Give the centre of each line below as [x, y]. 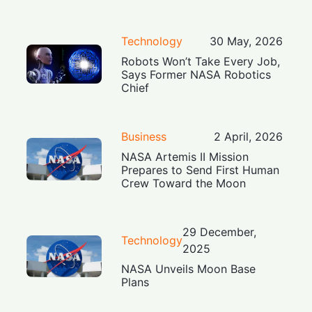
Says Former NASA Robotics [196, 75]
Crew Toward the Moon [184, 184]
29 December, [220, 232]
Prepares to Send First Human [201, 170]
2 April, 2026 [248, 137]
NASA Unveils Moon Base [189, 269]
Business [144, 137]
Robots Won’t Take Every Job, [201, 62]
